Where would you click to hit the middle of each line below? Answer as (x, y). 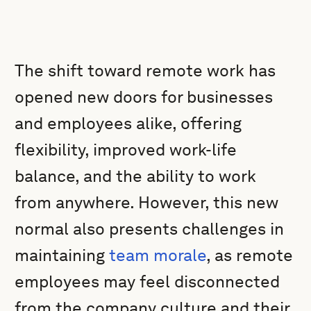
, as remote (250, 255)
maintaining (62, 255)
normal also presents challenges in (150, 229)
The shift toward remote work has (145, 70)
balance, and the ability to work (136, 176)
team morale (158, 255)
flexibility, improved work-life (126, 150)
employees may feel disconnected (148, 281)
